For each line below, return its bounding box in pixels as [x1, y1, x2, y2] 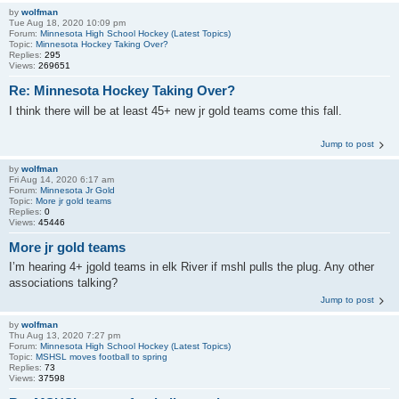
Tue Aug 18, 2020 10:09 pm [9, 18, 126, 28]
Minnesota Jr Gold [40, 184, 115, 195]
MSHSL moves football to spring [36, 352, 167, 362]
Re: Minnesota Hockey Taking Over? [9, 83, 235, 98]
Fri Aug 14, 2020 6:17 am [9, 174, 114, 184]
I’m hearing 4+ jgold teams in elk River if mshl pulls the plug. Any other [9, 260, 374, 273]
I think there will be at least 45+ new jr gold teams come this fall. [9, 103, 342, 118]
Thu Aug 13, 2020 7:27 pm [9, 330, 120, 340]
